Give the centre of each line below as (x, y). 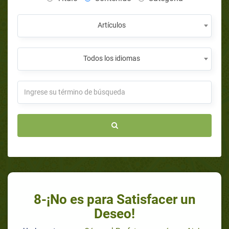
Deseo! (114, 213)
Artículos (111, 25)
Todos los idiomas (111, 58)
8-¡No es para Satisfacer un (114, 199)
